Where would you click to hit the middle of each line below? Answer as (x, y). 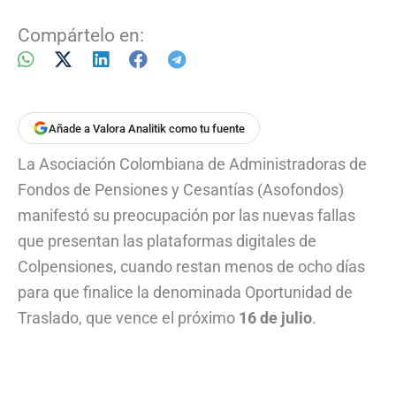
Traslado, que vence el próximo (128, 318)
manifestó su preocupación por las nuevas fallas (187, 216)
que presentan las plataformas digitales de (167, 241)
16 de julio (275, 318)
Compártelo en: (81, 36)
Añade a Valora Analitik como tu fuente (147, 128)
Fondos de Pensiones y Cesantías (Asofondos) (181, 190)
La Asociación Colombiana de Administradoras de (192, 164)
